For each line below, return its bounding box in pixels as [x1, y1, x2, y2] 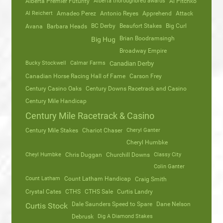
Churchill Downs [106, 151, 150, 158]
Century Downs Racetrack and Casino [86, 85, 187, 92]
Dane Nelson [156, 201, 191, 208]
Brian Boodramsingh [119, 35, 175, 42]
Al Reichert [25, 10, 53, 16]
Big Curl [166, 22, 187, 29]
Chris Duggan [65, 151, 102, 158]
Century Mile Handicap [25, 98, 87, 105]
